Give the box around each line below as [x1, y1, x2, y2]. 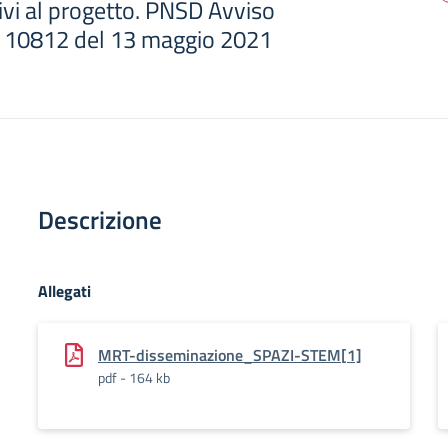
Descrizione [38, 201, 162, 239]
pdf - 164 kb [98, 367, 170, 388]
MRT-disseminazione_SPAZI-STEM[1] [98, 343, 362, 367]
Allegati [38, 279, 91, 303]
